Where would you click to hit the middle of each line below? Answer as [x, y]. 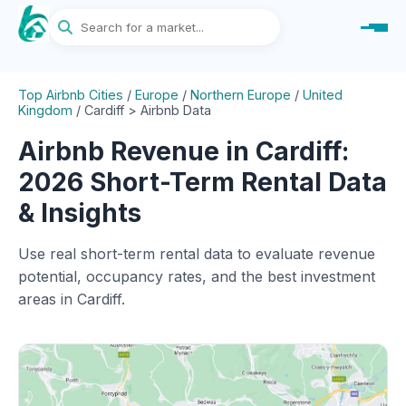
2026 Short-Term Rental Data [203, 182]
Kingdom [45, 110]
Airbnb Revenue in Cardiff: [184, 151]
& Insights [80, 213]
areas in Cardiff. [72, 299]
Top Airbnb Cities [71, 95]
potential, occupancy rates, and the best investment [197, 276]
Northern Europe [241, 95]
